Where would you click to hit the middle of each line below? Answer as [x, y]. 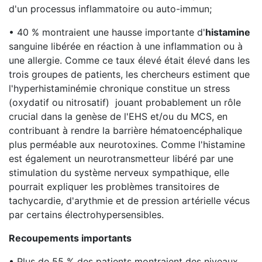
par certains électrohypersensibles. [86, 215]
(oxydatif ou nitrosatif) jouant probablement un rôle [125, 102]
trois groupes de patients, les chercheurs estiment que [129, 74]
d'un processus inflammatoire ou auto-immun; [110, 9]
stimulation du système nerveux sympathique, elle [119, 173]
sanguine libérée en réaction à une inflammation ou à [126, 46]
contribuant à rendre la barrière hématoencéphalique [125, 130]
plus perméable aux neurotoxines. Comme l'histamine [127, 144]
